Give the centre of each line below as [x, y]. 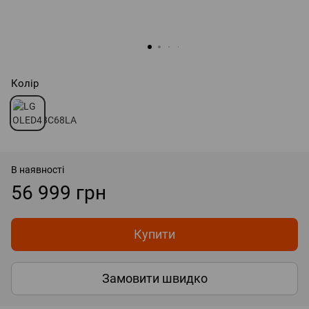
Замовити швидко [154, 279]
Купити [154, 234]
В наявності [38, 169]
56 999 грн [59, 192]
